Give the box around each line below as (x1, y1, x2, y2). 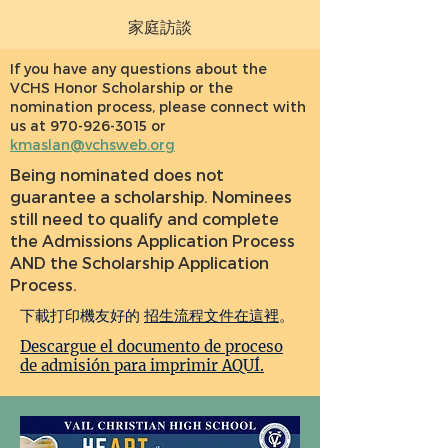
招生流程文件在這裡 (144, 306, 279, 325)
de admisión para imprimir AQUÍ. (20, 356, 264, 375)
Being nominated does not (10, 165, 224, 184)
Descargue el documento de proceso (20, 337, 283, 356)
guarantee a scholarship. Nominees (10, 187, 292, 206)
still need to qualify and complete (10, 209, 279, 228)
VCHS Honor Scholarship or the (10, 79, 233, 96)
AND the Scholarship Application (10, 253, 269, 272)
